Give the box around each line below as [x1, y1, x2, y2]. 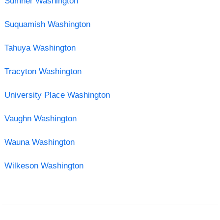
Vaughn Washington [4, 113, 77, 123]
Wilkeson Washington [4, 161, 83, 170]
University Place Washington [4, 90, 110, 100]
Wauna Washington [4, 137, 75, 147]
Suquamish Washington [4, 19, 90, 29]
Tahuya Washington [4, 43, 76, 53]
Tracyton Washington [4, 66, 82, 76]
